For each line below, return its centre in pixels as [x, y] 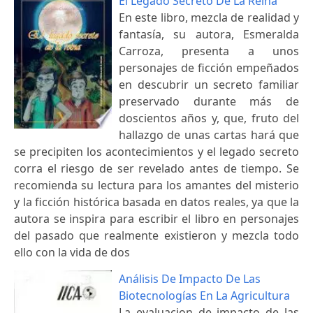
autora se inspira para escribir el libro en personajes [156, 218]
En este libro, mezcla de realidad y [209, 17]
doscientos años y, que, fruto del [209, 118]
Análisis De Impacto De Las [190, 278]
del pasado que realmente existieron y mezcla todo [156, 235]
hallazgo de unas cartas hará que [209, 134]
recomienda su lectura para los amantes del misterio [156, 185]
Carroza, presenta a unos [209, 51]
